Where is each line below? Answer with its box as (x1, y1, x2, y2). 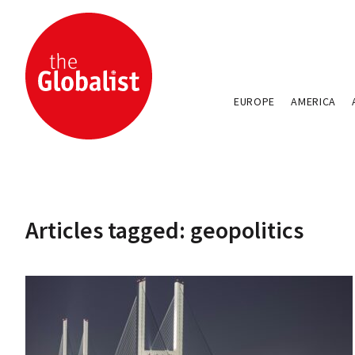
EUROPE (233, 94, 276, 109)
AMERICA (291, 94, 337, 109)
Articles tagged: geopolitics (25, 215, 303, 245)
